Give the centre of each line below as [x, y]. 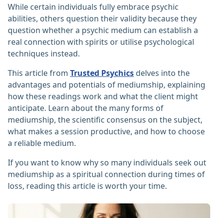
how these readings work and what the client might [103, 97]
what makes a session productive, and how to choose [106, 132]
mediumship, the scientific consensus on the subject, [105, 120]
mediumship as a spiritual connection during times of [106, 174]
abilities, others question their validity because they [102, 19]
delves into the [162, 73]
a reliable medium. [42, 143]
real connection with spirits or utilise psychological [101, 42]
